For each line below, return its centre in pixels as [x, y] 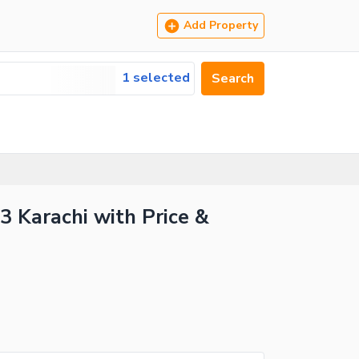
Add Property [221, 25]
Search [233, 79]
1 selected [156, 78]
